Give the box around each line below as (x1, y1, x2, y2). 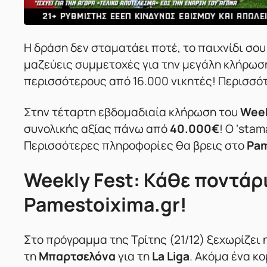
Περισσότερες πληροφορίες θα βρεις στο (24, 138, 244, 154)
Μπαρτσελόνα (39, 249, 116, 265)
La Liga (152, 249, 190, 265)
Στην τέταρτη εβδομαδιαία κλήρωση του (24, 104, 240, 120)
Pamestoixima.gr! (24, 191, 187, 218)
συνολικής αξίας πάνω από (24, 121, 170, 137)
